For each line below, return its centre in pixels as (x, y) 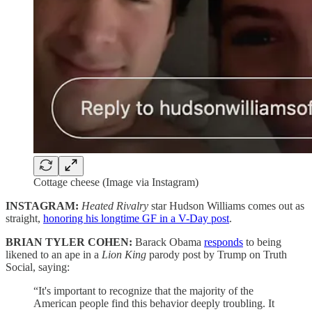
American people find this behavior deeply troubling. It (154, 303)
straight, (24, 218)
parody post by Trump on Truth (218, 254)
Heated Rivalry (115, 205)
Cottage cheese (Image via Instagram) (116, 182)
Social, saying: (38, 267)
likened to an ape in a (54, 254)
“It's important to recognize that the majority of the (143, 290)
